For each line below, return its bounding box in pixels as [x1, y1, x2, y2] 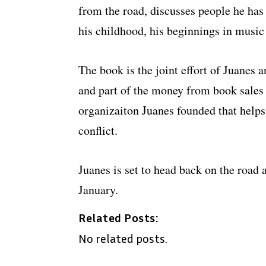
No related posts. [78, 231, 167, 246]
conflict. [78, 122, 118, 139]
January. [78, 182, 118, 198]
